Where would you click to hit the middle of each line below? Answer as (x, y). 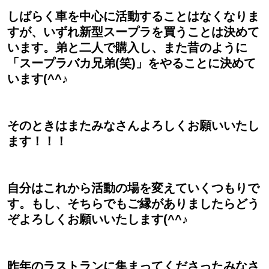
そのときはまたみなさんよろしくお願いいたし (133, 126)
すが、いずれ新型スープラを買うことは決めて (133, 32)
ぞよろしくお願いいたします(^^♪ (98, 219)
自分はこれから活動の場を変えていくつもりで (133, 188)
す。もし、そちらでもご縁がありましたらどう (133, 204)
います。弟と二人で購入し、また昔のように (127, 48)
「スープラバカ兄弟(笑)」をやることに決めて (131, 63)
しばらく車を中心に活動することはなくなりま (133, 17)
